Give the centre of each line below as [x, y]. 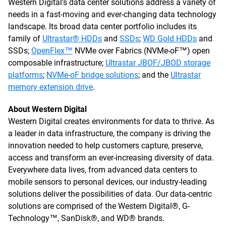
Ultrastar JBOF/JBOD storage [158, 63]
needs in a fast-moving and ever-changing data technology [112, 14]
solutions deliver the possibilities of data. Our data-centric [110, 194]
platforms [25, 75]
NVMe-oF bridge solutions [92, 75]
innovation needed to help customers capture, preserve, [105, 146]
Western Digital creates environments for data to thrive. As [111, 121]
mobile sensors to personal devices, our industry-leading [107, 182]
